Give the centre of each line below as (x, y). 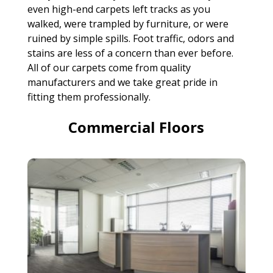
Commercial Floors (136, 127)
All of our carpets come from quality (109, 68)
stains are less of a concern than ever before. (130, 53)
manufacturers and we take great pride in (122, 83)
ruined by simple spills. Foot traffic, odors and (130, 39)
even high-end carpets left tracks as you (119, 9)
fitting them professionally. (89, 97)
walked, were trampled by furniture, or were (128, 24)
